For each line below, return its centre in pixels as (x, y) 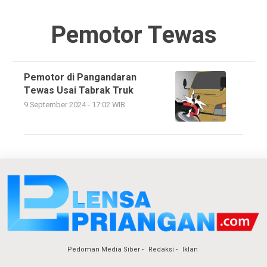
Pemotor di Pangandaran (80, 77)
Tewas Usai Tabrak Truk (79, 90)
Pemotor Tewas (133, 35)
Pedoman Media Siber (103, 249)
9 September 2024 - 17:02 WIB (74, 105)
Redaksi (161, 249)
